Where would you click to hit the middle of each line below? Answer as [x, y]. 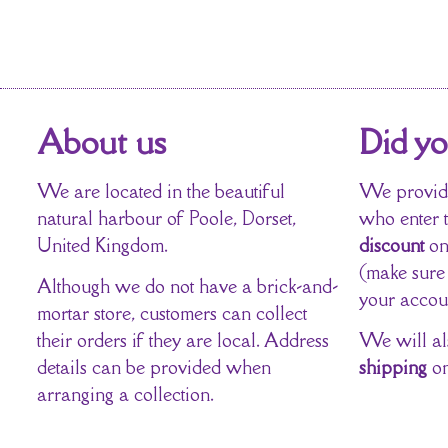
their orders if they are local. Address [182, 340]
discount [392, 244]
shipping [393, 367]
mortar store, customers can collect [171, 313]
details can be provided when [153, 367]
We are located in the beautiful [160, 190]
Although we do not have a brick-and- [187, 286]
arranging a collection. [125, 394]
